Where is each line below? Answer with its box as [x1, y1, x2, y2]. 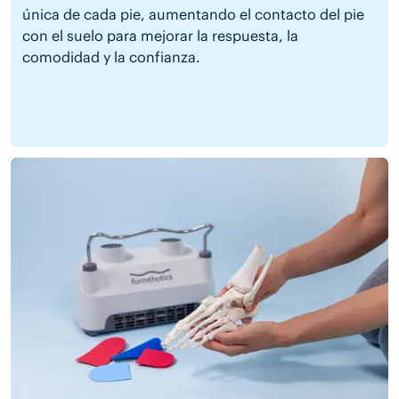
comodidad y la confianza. [21, 47, 200, 66]
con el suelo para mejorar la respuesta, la [21, 26, 298, 45]
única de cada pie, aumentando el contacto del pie [21, 4, 364, 23]
